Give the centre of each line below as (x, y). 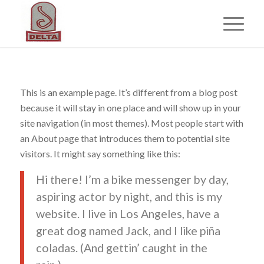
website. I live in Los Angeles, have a (127, 214)
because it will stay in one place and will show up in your (130, 107)
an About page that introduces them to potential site (125, 138)
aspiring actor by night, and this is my (129, 197)
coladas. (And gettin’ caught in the (121, 248)
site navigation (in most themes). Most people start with (131, 123)
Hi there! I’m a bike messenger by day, (132, 179)
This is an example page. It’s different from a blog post (128, 92)
